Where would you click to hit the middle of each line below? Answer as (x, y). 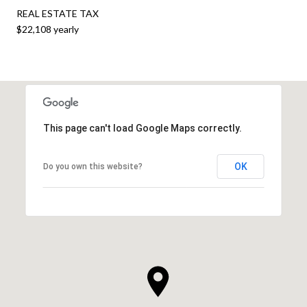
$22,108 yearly (48, 29)
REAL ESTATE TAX (58, 13)
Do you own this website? (93, 166)
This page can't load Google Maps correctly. (142, 128)
